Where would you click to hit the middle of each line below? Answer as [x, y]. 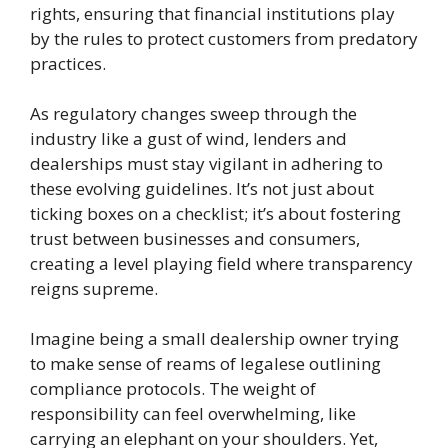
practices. [68, 63]
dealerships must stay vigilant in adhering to [206, 163]
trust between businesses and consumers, [195, 238]
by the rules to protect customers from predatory [224, 38]
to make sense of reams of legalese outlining [205, 363]
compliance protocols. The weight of [173, 388]
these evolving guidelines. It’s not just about [202, 188]
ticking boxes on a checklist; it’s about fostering [215, 213]
